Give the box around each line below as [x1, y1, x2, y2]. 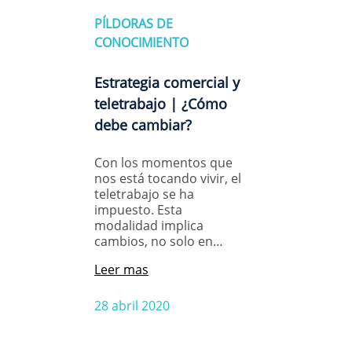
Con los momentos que [94, 154, 233, 172]
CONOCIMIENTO [94, 33, 189, 51]
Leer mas [94, 261, 148, 279]
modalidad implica [94, 217, 203, 235]
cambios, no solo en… [94, 233, 223, 251]
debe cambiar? [94, 115, 192, 135]
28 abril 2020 [94, 297, 170, 315]
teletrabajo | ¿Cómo [94, 94, 227, 114]
